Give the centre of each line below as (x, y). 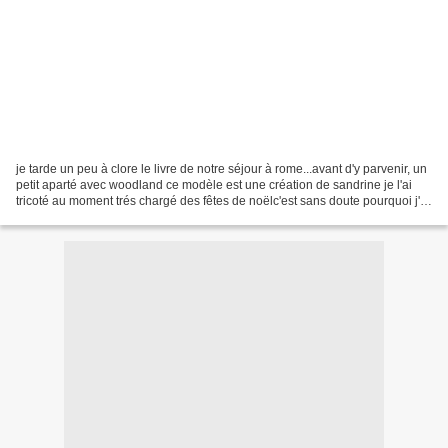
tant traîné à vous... (67, 216)
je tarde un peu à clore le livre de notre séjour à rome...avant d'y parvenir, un (221, 168)
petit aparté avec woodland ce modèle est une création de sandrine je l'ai (214, 184)
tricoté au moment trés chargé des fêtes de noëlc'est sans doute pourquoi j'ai (223, 200)
